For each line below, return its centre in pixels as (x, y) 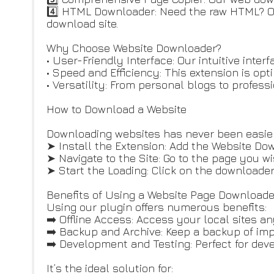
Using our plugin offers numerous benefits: (157, 207)
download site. (82, 24)
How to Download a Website (117, 109)
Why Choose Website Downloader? (134, 48)
